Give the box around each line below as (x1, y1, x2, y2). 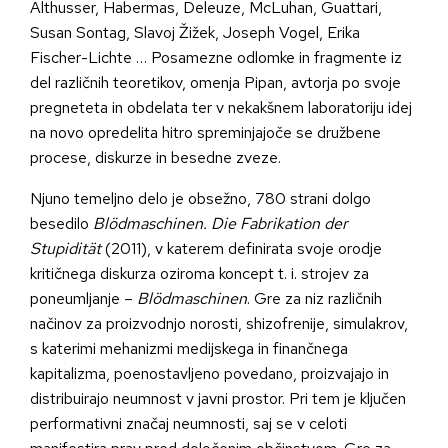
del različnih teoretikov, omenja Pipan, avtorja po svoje (30, 72, 401, 94)
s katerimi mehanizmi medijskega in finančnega (30, 338, 348, 360)
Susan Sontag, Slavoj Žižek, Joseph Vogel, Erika (30, 22, 360, 44)
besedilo (30, 213, 93, 235)
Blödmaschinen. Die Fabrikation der (93, 213, 348, 235)
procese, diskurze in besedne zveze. (30, 147, 281, 169)
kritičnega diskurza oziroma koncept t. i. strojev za (30, 263, 369, 285)
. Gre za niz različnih (247, 288, 382, 310)
